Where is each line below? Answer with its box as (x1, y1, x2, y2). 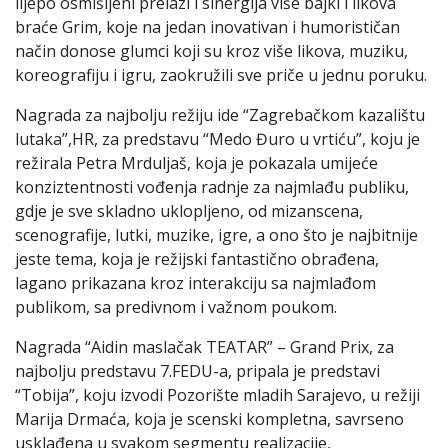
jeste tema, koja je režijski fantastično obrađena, (15, 247, 379, 270)
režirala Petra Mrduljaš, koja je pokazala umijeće (15, 151, 378, 174)
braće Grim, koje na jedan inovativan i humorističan (15, 15, 400, 38)
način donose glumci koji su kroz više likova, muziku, (15, 39, 408, 62)
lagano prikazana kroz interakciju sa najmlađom (15, 271, 376, 294)
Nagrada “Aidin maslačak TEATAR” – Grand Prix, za (15, 335, 394, 358)
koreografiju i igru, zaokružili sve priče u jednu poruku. (15, 63, 427, 86)
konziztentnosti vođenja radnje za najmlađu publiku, (15, 175, 409, 198)
